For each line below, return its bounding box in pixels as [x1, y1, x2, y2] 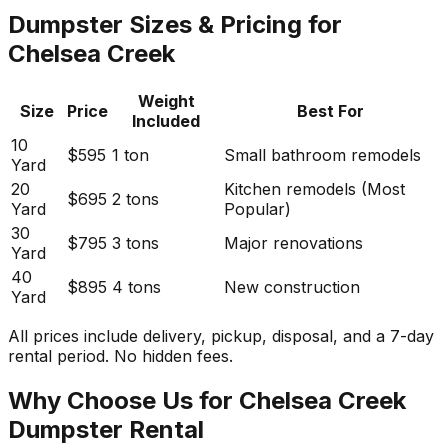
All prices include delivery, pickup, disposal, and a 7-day [8, 325, 434, 346]
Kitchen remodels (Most [224, 178, 405, 199]
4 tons [112, 276, 161, 297]
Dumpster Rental [8, 414, 204, 444]
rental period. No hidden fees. [8, 345, 233, 366]
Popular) [224, 198, 291, 219]
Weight [137, 90, 195, 111]
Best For [297, 100, 364, 121]
